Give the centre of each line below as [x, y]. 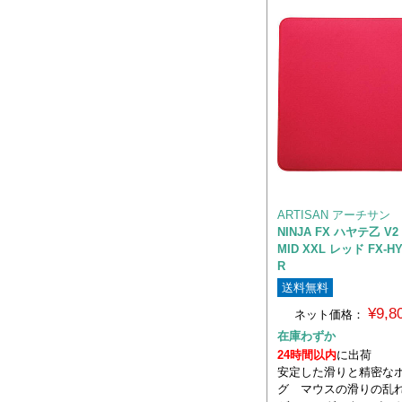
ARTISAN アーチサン [334, 214]
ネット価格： [329, 314]
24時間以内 [307, 354]
